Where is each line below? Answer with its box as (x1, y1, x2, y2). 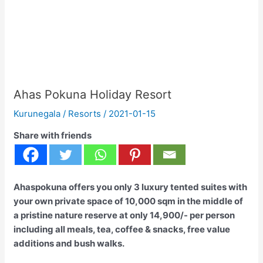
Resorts (68, 108, 102, 119)
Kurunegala (14, 108, 61, 119)
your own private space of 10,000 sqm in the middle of (14, 195, 244, 207)
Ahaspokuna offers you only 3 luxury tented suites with (14, 181, 248, 193)
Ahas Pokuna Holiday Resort (14, 87, 172, 102)
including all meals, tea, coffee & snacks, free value (14, 224, 231, 235)
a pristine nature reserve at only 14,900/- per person (14, 210, 235, 221)
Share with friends (14, 130, 92, 141)
